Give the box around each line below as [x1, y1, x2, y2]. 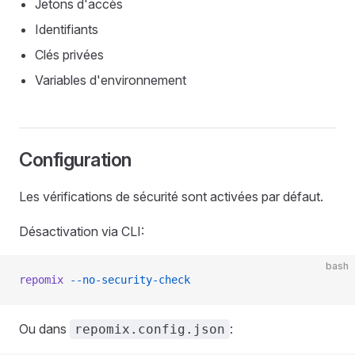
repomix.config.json [74, 322, 225, 337]
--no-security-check [63, 273, 190, 286]
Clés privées [35, 47, 104, 63]
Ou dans [19, 321, 70, 337]
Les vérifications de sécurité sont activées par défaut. [19, 189, 323, 204]
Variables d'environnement [35, 72, 186, 88]
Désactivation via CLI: [19, 223, 144, 239]
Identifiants [35, 21, 98, 37]
